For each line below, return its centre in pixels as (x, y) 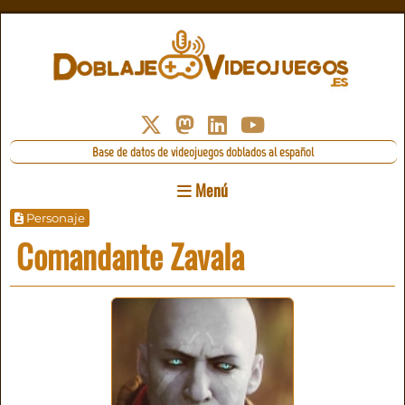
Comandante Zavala (131, 256)
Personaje (55, 217)
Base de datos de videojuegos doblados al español (203, 152)
